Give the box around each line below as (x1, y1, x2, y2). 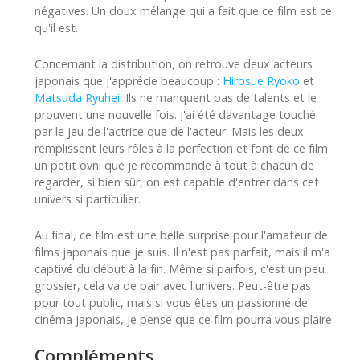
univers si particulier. (35, 190, 141, 207)
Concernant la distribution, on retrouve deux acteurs (35, 55, 313, 72)
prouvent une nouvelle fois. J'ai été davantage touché (35, 106, 316, 122)
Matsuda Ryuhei (35, 89, 120, 105)
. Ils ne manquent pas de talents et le (120, 89, 317, 105)
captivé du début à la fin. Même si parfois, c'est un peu (35, 260, 325, 276)
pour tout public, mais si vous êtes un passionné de (35, 294, 308, 310)
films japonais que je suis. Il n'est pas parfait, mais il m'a (35, 243, 330, 260)
